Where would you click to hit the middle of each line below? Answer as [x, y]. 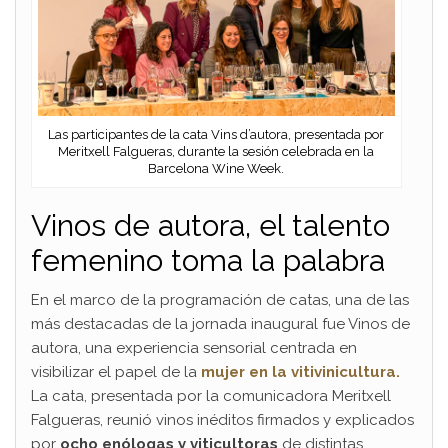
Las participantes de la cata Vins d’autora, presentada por [216, 134]
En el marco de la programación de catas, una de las [220, 299]
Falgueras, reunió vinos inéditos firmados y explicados [222, 419]
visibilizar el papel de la [116, 371]
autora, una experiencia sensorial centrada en [194, 347]
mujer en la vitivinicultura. [300, 371]
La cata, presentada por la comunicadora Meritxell [211, 395]
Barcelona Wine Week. [216, 168]
